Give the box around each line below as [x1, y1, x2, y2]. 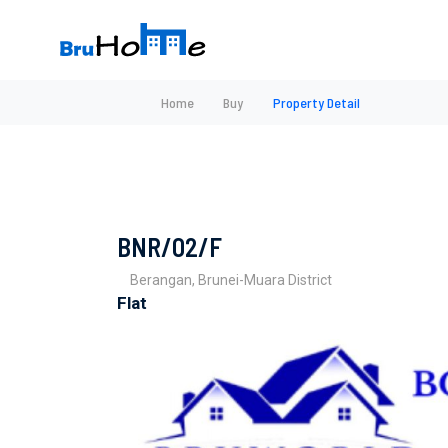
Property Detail [273, 94, 360, 111]
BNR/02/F [117, 230, 222, 262]
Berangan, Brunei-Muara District [130, 271, 333, 288]
